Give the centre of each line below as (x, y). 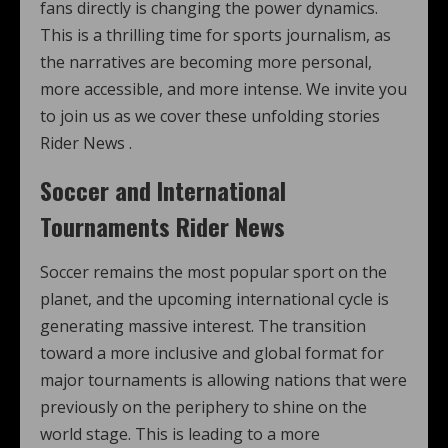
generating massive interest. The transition (203, 326)
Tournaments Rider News (162, 226)
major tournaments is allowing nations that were (223, 380)
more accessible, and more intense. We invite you (223, 89)
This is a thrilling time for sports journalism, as (215, 35)
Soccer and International (163, 190)
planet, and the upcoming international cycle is (214, 299)
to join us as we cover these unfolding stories (210, 116)
